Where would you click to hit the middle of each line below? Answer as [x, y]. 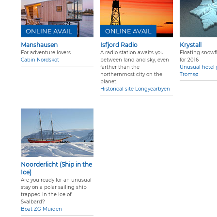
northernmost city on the [131, 75]
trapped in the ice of [46, 195]
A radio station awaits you [132, 53]
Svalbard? [33, 202]
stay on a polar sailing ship [54, 187]
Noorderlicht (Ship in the [56, 165]
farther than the [120, 67]
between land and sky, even [135, 60]
